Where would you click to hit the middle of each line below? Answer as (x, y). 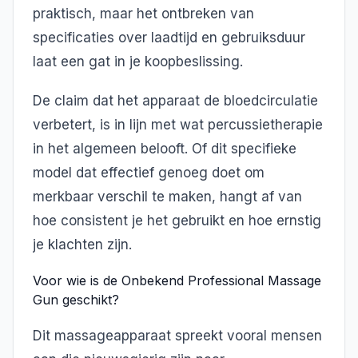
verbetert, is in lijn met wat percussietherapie (178, 124)
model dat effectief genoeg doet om (149, 172)
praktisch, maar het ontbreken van (143, 14)
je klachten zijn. (82, 244)
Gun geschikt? (76, 300)
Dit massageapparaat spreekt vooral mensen (177, 336)
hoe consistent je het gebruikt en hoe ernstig (177, 220)
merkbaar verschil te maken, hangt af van (167, 196)
